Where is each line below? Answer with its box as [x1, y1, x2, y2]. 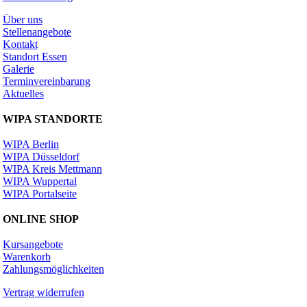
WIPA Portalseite [2, 187, 77, 199]
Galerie [2, 62, 34, 75]
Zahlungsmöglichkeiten [2, 262, 104, 275]
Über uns [2, 13, 42, 25]
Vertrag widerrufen [2, 286, 84, 298]
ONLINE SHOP [2, 212, 79, 225]
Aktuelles [2, 87, 44, 99]
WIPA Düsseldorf [2, 150, 79, 162]
